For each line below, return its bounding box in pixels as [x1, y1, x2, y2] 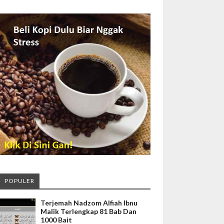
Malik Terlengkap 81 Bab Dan [40, 207, 136, 216]
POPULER [4, 177, 34, 185]
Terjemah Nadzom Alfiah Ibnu [40, 198, 137, 207]
